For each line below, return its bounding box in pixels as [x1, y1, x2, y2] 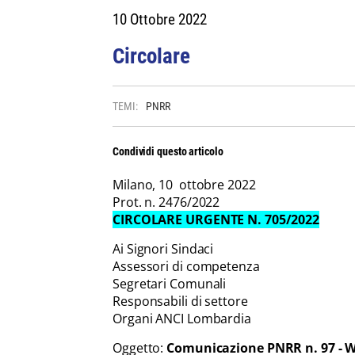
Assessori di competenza [113, 258, 260, 275]
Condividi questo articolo [113, 145, 223, 158]
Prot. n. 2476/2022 [113, 193, 220, 211]
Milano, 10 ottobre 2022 [113, 176, 256, 193]
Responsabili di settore [113, 292, 248, 310]
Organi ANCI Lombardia [113, 310, 251, 327]
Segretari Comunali [113, 275, 227, 292]
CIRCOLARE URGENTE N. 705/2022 [113, 211, 320, 228]
